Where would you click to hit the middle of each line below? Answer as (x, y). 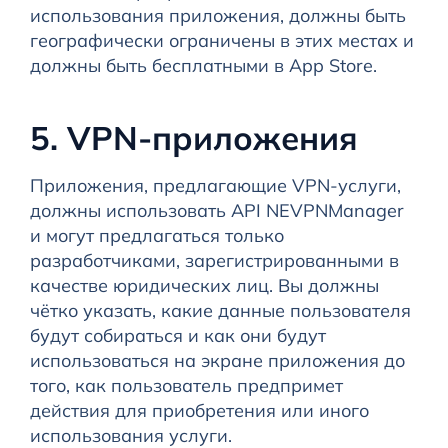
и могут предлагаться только (156, 236)
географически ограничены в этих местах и (221, 41)
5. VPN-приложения (193, 138)
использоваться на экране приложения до (217, 361)
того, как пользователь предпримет (186, 386)
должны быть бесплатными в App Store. (203, 66)
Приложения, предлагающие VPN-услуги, (215, 186)
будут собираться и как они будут (177, 336)
